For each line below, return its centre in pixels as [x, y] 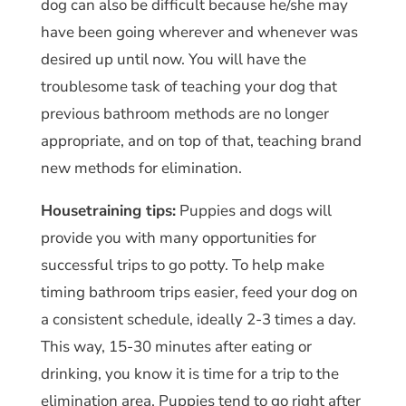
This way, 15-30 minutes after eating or [176, 346]
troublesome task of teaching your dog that [188, 86]
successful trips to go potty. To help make [182, 265]
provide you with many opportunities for [178, 237]
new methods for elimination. [141, 168]
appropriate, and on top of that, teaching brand [201, 140]
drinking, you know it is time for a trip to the [189, 373]
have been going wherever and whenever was [199, 32]
